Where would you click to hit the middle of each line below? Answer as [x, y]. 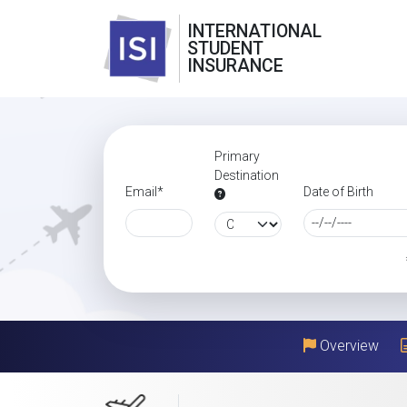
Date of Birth [339, 192]
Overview [347, 346]
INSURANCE [235, 66]
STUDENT [225, 49]
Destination [247, 175]
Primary [238, 156]
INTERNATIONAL [254, 31]
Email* [144, 192]
